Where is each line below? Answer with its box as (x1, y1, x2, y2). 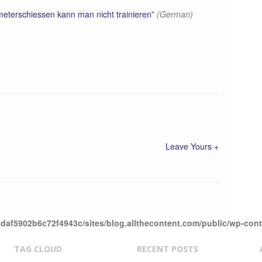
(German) (157, 8, 193, 20)
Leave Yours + (166, 140, 219, 152)
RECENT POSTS (137, 243, 198, 254)
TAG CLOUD (14, 243, 62, 254)
